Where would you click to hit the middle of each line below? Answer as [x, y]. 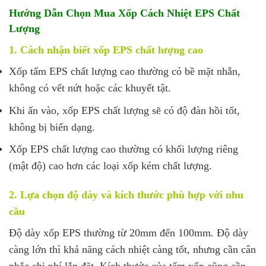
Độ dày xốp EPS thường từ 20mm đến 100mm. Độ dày [129, 233]
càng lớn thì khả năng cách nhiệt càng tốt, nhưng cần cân [132, 250]
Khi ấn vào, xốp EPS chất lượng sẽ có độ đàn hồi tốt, [124, 110]
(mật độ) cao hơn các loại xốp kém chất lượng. [110, 166]
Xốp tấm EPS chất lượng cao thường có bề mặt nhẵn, [125, 72]
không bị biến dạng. [52, 127]
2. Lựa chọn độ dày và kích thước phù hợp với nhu [126, 195]
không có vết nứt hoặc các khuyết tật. [90, 88]
